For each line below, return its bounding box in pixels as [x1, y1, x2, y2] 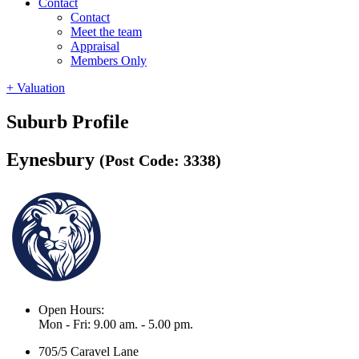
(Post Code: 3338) [99, 151, 221, 169]
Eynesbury [6, 148, 99, 170]
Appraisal [71, 39, 119, 53]
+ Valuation [6, 81, 65, 95]
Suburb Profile [6, 111, 129, 132]
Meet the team [71, 25, 142, 38]
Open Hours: [38, 302, 104, 317]
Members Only [71, 54, 147, 67]
